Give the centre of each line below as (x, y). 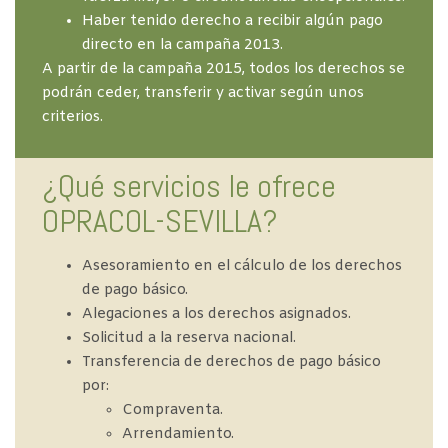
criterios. (72, 117)
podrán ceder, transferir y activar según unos (202, 93)
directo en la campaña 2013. (182, 45)
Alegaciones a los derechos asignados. (216, 315)
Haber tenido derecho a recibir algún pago (232, 21)
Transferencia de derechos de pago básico (231, 363)
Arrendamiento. (177, 435)
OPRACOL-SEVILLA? (159, 221)
